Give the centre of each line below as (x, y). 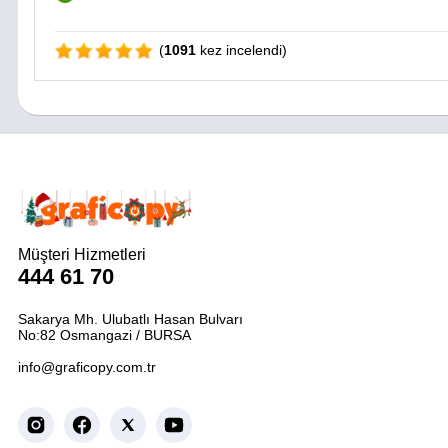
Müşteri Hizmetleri (82, 254)
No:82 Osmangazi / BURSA (104, 335)
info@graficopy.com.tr (87, 367)
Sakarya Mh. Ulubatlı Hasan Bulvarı (130, 319)
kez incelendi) (241, 49)
